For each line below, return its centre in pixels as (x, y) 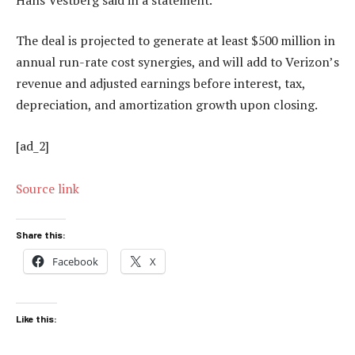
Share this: (41, 235)
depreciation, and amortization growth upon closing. (167, 105)
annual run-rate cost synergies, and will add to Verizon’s (177, 62)
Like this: (36, 318)
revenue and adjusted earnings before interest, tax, (160, 84)
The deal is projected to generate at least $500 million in (176, 41)
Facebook (75, 262)
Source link (48, 188)
